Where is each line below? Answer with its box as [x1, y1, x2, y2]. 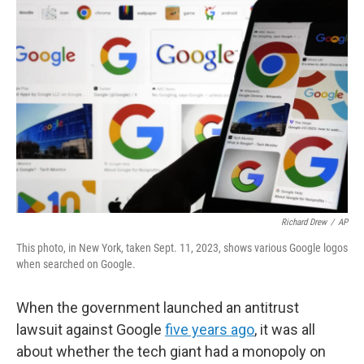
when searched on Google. [16, 258, 136, 271]
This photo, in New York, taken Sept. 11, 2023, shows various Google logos [16, 241, 348, 254]
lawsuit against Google [16, 321, 165, 338]
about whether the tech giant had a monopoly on [16, 343, 326, 360]
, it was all [254, 321, 315, 338]
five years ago [165, 321, 254, 338]
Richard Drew [281, 217, 327, 227]
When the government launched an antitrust [16, 299, 299, 316]
